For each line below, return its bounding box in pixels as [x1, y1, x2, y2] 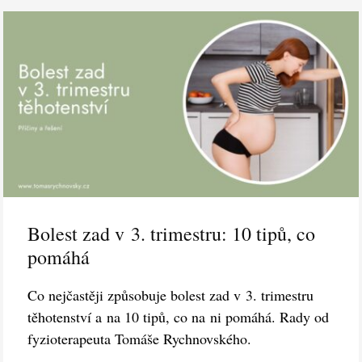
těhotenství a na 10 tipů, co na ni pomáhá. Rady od [27, 307, 330, 327]
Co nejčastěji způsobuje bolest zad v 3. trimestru [27, 285, 314, 305]
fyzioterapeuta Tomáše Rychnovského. [27, 329, 252, 349]
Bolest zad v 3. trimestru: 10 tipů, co [27, 221, 316, 247]
